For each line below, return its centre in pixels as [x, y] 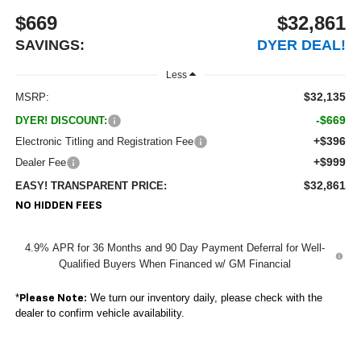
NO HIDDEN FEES [58, 205]
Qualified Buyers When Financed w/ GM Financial [175, 263]
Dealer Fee [40, 162]
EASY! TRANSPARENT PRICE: [91, 185]
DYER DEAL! [302, 45]
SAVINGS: [50, 45]
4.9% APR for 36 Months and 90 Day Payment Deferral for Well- [175, 247]
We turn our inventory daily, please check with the [204, 297]
